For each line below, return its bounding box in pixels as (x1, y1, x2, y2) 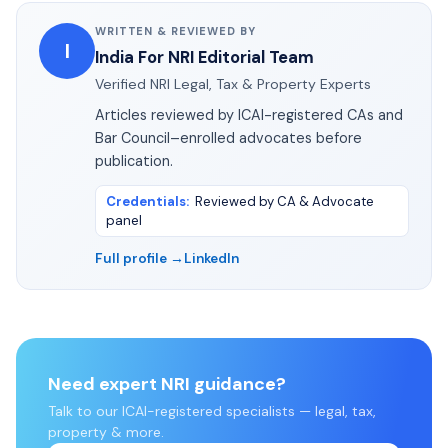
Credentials (106, 192, 186, 210)
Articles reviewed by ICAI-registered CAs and (95, 105, 403, 124)
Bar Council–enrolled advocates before (95, 128, 362, 147)
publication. (95, 151, 173, 170)
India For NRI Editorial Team (95, 45, 314, 68)
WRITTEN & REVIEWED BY (95, 23, 256, 38)
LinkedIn (184, 249, 239, 267)
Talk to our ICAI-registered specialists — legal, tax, (48, 401, 376, 420)
